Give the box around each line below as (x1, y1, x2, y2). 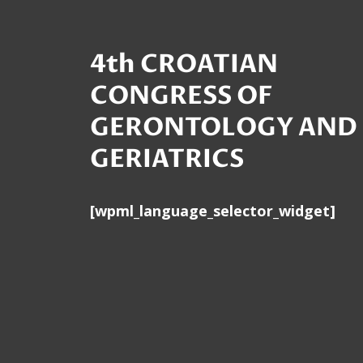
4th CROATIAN (90, 48, 278, 81)
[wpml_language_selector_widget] (90, 201, 335, 220)
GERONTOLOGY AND (90, 111, 357, 144)
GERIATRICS (90, 143, 244, 176)
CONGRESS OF (90, 79, 273, 113)
